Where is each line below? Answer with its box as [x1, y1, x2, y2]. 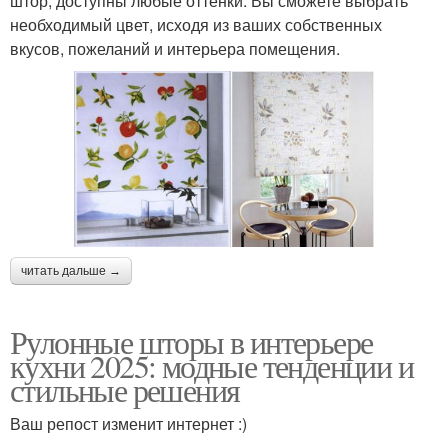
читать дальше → [21, 264, 121, 279]
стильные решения [10, 368, 240, 412]
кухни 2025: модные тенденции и [10, 344, 413, 388]
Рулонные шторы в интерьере [10, 320, 373, 364]
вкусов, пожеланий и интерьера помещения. [10, 36, 340, 60]
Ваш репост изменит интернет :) [10, 412, 247, 436]
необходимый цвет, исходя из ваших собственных [10, 12, 382, 36]
